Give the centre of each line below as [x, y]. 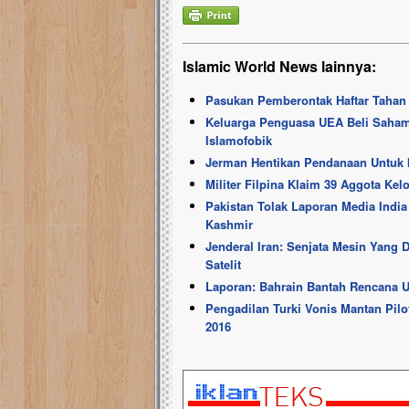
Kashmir [229, 224]
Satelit [223, 264]
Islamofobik [239, 140]
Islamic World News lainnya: [279, 66]
